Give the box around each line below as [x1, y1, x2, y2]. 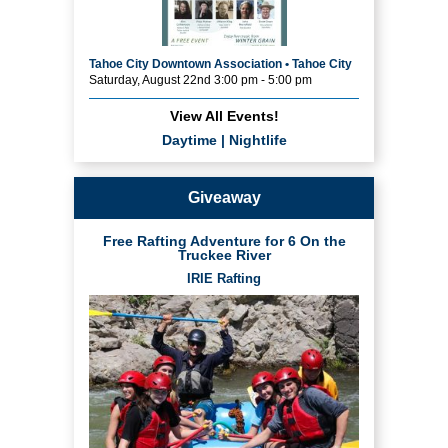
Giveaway [187, 188, 261, 206]
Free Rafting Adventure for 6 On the [102, 232, 346, 249]
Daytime [161, 131, 217, 148]
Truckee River [177, 246, 271, 263]
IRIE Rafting [187, 270, 261, 286]
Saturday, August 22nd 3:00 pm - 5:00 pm [89, 72, 312, 87]
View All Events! [169, 107, 279, 124]
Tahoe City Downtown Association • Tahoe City [89, 56, 352, 71]
